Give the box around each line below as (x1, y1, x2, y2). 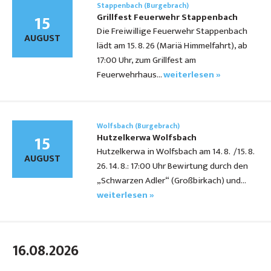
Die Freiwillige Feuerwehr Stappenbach (97, 24, 247, 39)
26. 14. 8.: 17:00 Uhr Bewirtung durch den (97, 158, 248, 174)
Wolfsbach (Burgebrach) (97, 120, 180, 132)
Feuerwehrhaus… (97, 67, 163, 83)
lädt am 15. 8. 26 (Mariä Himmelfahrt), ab (97, 38, 247, 54)
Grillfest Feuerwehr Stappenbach (97, 10, 238, 25)
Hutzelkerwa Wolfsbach (97, 130, 197, 146)
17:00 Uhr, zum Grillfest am (97, 53, 196, 68)
